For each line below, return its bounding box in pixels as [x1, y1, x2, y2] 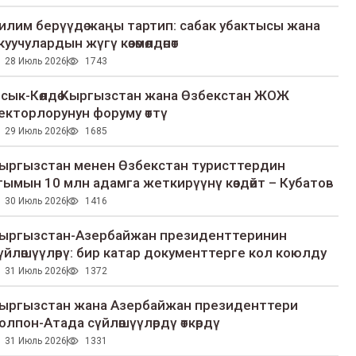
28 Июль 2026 [4, 56, 67, 68]
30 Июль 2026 [4, 195, 67, 207]
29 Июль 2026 [4, 126, 67, 137]
